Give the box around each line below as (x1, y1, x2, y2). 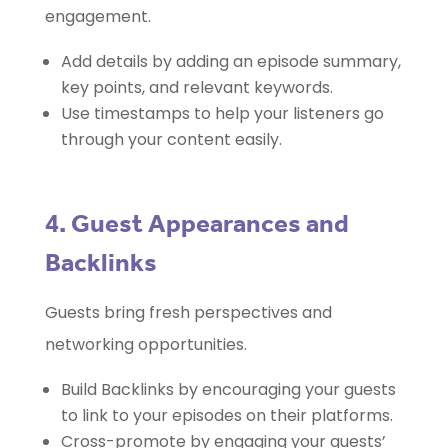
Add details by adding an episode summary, (60, 50, 401, 74)
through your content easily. (60, 128, 282, 152)
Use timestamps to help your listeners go (60, 102, 384, 126)
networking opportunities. (44, 333, 247, 357)
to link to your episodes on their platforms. (60, 404, 393, 428)
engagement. (44, 5, 151, 29)
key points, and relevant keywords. (60, 76, 333, 100)
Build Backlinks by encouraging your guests (60, 378, 396, 402)
